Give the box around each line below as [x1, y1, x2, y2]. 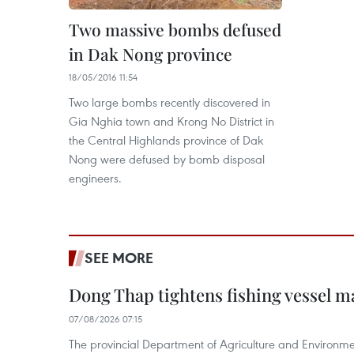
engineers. [69, 170, 122, 186]
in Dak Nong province [69, 43, 232, 65]
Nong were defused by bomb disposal [69, 151, 265, 167]
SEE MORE [85, 248, 153, 267]
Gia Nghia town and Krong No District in [69, 113, 274, 129]
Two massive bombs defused [69, 18, 281, 40]
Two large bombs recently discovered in [69, 94, 270, 110]
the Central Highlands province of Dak [69, 132, 263, 148]
